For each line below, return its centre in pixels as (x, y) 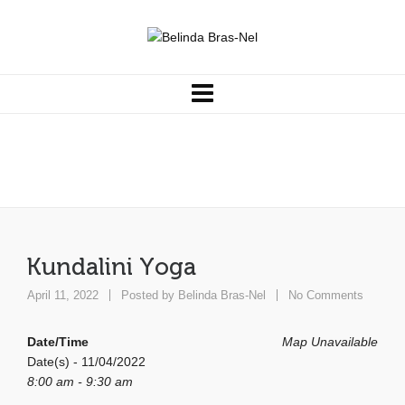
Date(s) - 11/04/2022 (86, 362)
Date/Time (58, 342)
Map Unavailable (330, 342)
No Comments (326, 295)
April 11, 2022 (65, 295)
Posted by (148, 295)
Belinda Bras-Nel (222, 295)
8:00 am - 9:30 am (80, 381)
